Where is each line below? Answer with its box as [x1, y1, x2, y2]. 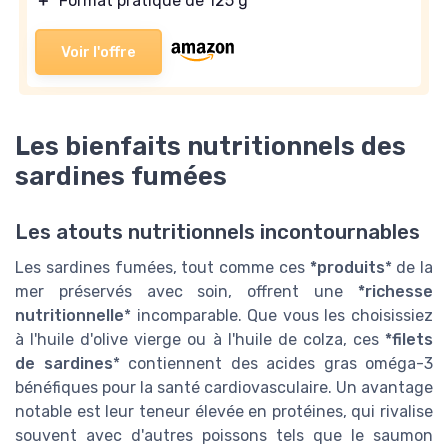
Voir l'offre [61, 42, 136, 61]
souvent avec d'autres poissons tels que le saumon [15, 425, 433, 445]
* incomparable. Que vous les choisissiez [124, 305, 433, 325]
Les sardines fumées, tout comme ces [15, 257, 310, 277]
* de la [384, 257, 433, 277]
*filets [385, 329, 433, 349]
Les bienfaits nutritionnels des [15, 130, 406, 161]
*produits [309, 257, 385, 277]
